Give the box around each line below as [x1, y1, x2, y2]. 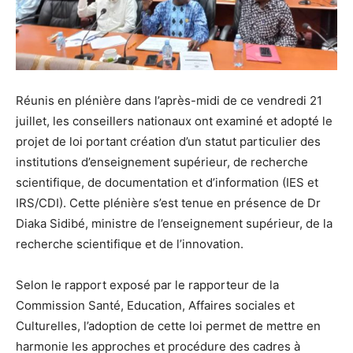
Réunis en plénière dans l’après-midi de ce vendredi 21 [16, 92, 322, 108]
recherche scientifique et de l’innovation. [16, 236, 243, 251]
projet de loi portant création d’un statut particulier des [16, 133, 321, 149]
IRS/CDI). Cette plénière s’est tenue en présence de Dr [16, 195, 321, 210]
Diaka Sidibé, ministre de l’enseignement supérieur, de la [16, 215, 333, 231]
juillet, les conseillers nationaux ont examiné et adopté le [16, 113, 333, 128]
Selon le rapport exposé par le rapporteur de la [16, 277, 279, 292]
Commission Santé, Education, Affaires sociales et [16, 297, 295, 313]
